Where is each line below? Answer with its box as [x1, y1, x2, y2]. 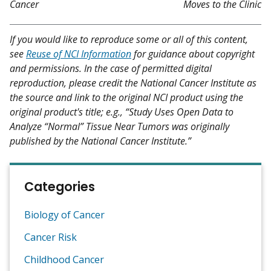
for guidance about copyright [131, 47, 255, 60]
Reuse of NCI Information [26, 47, 131, 60]
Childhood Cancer [24, 252, 104, 266]
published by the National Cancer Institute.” [10, 134, 191, 148]
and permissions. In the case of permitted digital [10, 61, 212, 75]
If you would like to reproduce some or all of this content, [10, 32, 248, 46]
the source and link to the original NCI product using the [10, 90, 243, 104]
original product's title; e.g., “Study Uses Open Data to [10, 105, 233, 119]
